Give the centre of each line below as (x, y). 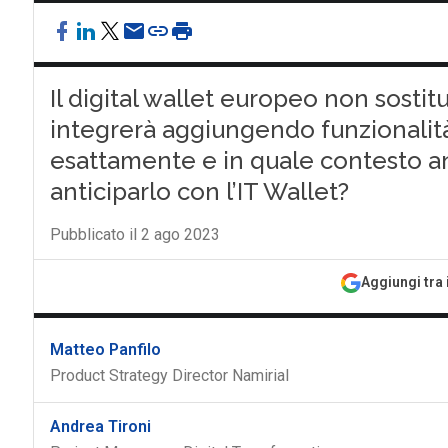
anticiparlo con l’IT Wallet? (199, 191)
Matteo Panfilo (105, 349)
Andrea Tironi (100, 426)
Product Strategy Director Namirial (169, 375)
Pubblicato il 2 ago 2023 (134, 234)
